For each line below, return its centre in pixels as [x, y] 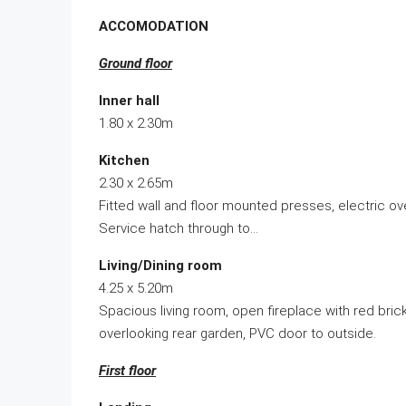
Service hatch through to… [179, 229]
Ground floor [135, 64]
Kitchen [124, 161]
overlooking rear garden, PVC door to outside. [237, 334]
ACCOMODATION [154, 27]
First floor [127, 371]
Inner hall [129, 101]
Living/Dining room [160, 266]
